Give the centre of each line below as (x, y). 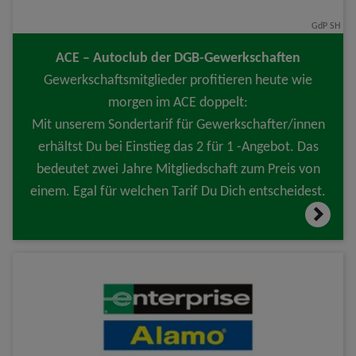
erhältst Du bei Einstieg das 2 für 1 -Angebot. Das (178, 146)
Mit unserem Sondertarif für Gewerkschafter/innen (178, 124)
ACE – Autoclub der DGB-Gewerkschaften (178, 57)
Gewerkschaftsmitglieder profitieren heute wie (178, 79)
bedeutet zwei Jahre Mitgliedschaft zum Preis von (178, 168)
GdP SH (326, 25)
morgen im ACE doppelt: (178, 102)
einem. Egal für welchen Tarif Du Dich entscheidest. (178, 191)
